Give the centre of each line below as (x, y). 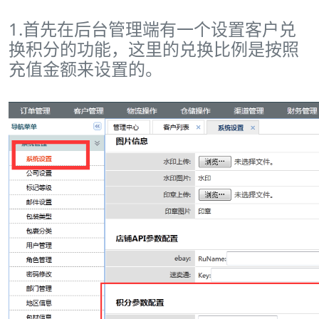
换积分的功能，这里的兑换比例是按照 (154, 49)
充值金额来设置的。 (85, 69)
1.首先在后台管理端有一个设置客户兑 (152, 29)
